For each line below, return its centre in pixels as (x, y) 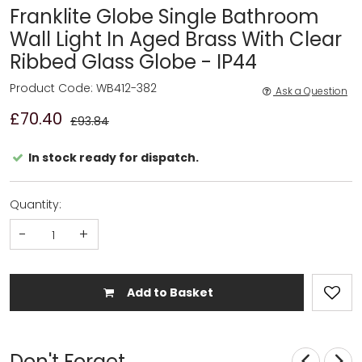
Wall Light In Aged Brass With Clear (176, 39)
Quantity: (36, 204)
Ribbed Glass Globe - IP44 (133, 61)
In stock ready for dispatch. (112, 157)
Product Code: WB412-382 (83, 88)
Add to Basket (168, 292)
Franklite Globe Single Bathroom (164, 16)
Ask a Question (311, 90)
